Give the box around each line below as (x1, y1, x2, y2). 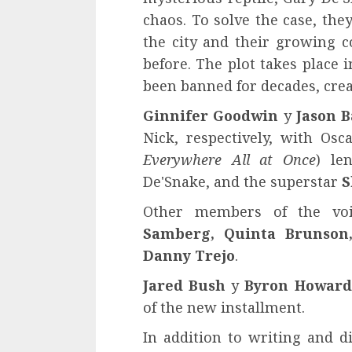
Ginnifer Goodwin (143, 106, 279, 126)
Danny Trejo (143, 246, 235, 266)
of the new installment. (143, 298, 305, 317)
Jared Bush (143, 276, 226, 295)
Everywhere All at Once (143, 150, 316, 170)
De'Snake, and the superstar (143, 172, 342, 192)
